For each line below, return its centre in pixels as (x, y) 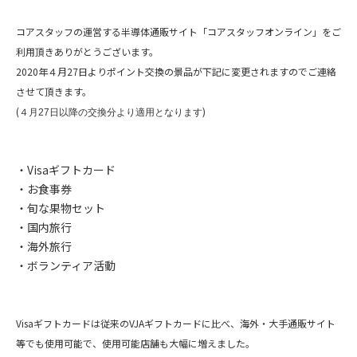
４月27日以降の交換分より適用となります (111, 112)
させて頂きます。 (54, 91)
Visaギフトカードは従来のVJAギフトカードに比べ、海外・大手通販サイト (176, 323)
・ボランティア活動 (66, 265)
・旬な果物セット (61, 208)
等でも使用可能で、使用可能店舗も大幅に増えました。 (135, 343)
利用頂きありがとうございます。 (87, 51)
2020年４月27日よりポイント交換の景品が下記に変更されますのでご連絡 (176, 71)
